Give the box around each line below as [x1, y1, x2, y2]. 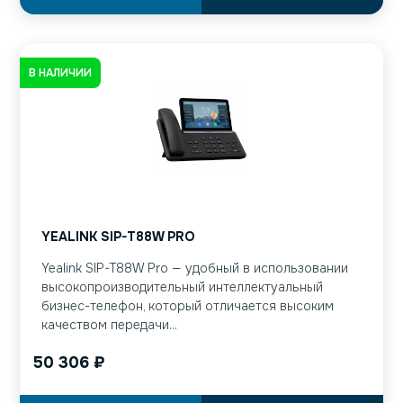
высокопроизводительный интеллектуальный [41, 279, 323, 296]
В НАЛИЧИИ [29, 65, 92, 80]
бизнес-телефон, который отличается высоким [41, 298, 334, 315]
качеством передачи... [41, 317, 177, 334]
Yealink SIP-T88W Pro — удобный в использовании [41, 260, 348, 277]
